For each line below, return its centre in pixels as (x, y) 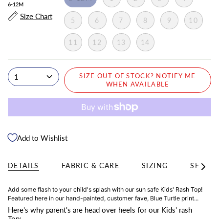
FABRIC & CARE (90, 165)
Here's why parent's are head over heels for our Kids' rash (100, 210)
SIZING (155, 165)
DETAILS (23, 165)
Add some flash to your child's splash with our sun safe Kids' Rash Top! (105, 189)
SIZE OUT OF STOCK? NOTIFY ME (138, 76)
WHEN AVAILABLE (138, 85)
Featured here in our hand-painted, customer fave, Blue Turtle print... (103, 198)
